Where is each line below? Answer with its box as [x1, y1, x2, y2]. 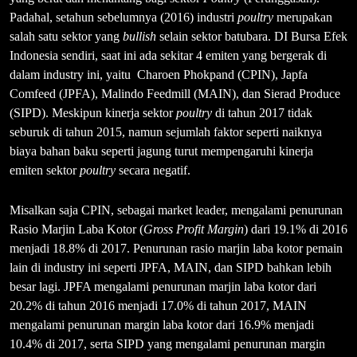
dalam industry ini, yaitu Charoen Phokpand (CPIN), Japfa [10, 67, 308, 81]
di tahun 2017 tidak [212, 105, 312, 120]
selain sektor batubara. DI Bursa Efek [156, 29, 347, 43]
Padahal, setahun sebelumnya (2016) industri [10, 10, 237, 24]
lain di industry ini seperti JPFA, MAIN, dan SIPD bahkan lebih [10, 260, 331, 274]
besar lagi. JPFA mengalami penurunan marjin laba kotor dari [10, 279, 316, 293]
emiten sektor [10, 163, 80, 177]
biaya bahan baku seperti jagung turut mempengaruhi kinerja [10, 143, 313, 158]
